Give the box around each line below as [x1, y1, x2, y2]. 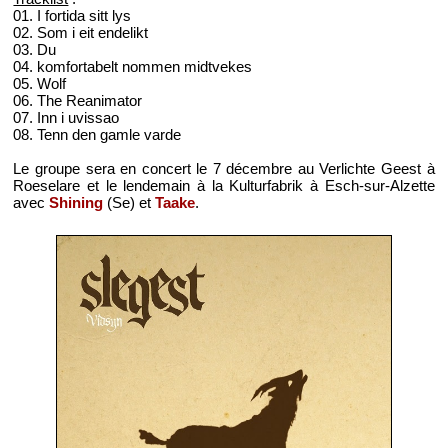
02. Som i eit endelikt [13, 23, 149, 41]
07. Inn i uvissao [13, 108, 120, 126]
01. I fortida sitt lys [13, 6, 132, 24]
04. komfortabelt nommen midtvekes [13, 57, 253, 75]
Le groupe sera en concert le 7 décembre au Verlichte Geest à [13, 159, 435, 177]
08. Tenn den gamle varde [13, 125, 182, 143]
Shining [49, 193, 104, 211]
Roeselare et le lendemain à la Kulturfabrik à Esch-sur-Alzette [13, 176, 435, 194]
